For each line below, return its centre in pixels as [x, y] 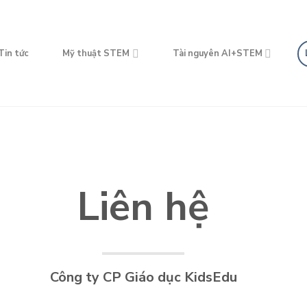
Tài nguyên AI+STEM [217, 53]
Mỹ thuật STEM [96, 53]
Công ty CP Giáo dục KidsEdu [143, 278]
